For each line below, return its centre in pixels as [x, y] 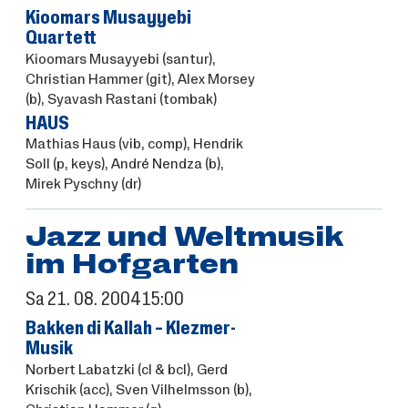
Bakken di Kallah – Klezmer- [130, 329]
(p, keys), [79, 164]
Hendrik [218, 144]
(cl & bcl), [164, 369]
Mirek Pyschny [71, 184]
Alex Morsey [216, 79]
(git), [158, 79]
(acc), [94, 389]
